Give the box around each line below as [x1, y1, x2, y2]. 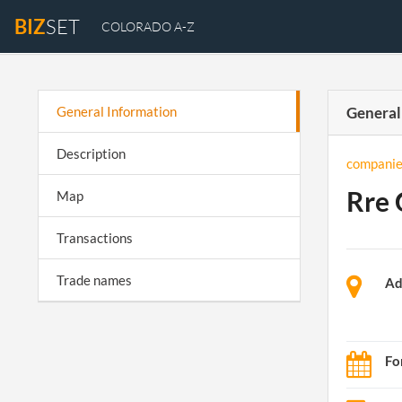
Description [57, 145, 126, 162]
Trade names [57, 272, 132, 288]
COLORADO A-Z [101, 19, 195, 34]
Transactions [57, 230, 133, 246]
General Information [57, 103, 177, 119]
